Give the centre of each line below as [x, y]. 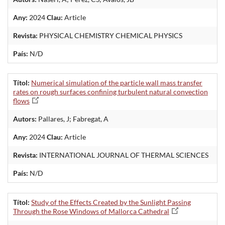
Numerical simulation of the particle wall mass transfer [117, 82]
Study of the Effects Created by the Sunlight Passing [111, 202]
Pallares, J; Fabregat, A [73, 119]
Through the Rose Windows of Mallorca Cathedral [91, 211]
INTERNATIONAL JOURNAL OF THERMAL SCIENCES [123, 155]
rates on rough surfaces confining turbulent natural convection [110, 91]
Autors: [25, 119]
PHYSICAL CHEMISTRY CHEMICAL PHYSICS [110, 35]
